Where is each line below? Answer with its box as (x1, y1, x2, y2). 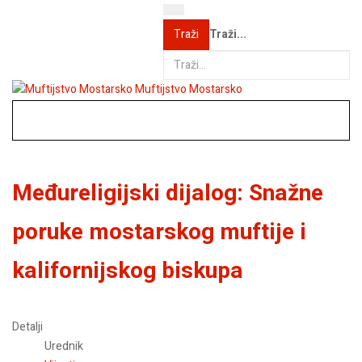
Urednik (44, 337, 83, 355)
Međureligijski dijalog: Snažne (12, 177, 323, 211)
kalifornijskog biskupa (12, 255, 243, 288)
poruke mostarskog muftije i (12, 216, 306, 250)
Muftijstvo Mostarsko (135, 81, 242, 98)
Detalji (12, 318, 43, 335)
